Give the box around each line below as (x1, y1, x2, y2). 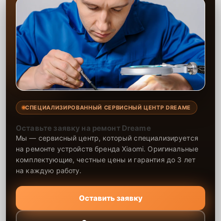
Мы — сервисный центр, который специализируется (16, 133, 198, 142)
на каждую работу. (16, 166, 82, 175)
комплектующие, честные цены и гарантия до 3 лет (16, 155, 196, 164)
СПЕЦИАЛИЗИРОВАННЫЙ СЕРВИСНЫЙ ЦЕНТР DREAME (25, 104, 191, 111)
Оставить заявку (78, 193, 143, 203)
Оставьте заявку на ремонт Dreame (16, 123, 151, 133)
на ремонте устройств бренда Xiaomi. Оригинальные (16, 144, 199, 153)
